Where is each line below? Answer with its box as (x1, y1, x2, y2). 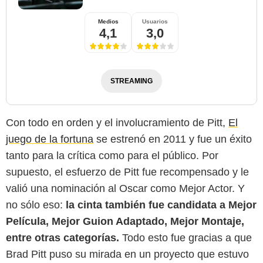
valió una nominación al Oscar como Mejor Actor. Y (6, 182, 245, 194)
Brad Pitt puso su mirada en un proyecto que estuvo (6, 248, 249, 260)
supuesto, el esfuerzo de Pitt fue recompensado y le (6, 166, 249, 178)
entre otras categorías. (6, 231, 122, 244)
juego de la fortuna (6, 133, 93, 145)
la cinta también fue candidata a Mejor (66, 198, 257, 211)
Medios (97, 18, 119, 25)
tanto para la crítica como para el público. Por (6, 149, 218, 161)
